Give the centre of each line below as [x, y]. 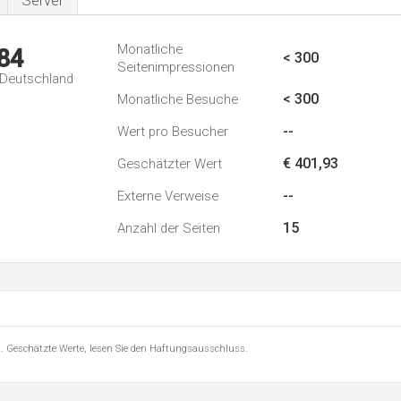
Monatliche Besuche [178, 99]
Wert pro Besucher [173, 132]
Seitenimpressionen [176, 67]
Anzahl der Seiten [169, 228]
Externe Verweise [168, 196]
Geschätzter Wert [170, 164]
